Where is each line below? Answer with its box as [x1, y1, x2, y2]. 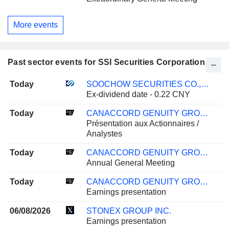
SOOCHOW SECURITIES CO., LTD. [200, 79, 209, 88]
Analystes [86, 129, 122, 138]
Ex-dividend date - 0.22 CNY [86, 89, 190, 99]
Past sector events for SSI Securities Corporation [8, 57, 205, 66]
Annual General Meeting [86, 158, 175, 167]
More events [13, 20, 58, 29]
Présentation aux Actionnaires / [86, 119, 199, 128]
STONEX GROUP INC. [86, 206, 171, 215]
